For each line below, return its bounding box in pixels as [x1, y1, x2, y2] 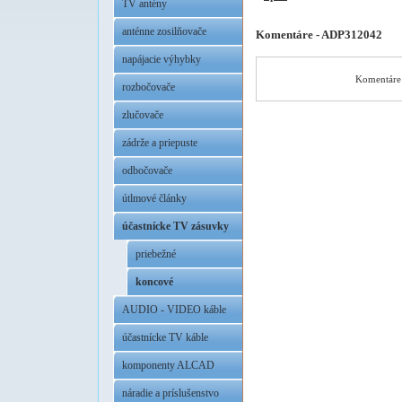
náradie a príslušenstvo [122, 387, 219, 399]
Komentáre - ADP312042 [256, 27, 382, 41]
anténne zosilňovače [122, 25, 206, 38]
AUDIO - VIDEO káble [122, 303, 226, 316]
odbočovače [122, 164, 172, 177]
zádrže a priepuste [122, 136, 197, 149]
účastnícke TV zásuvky [122, 220, 229, 232]
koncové [135, 275, 173, 288]
